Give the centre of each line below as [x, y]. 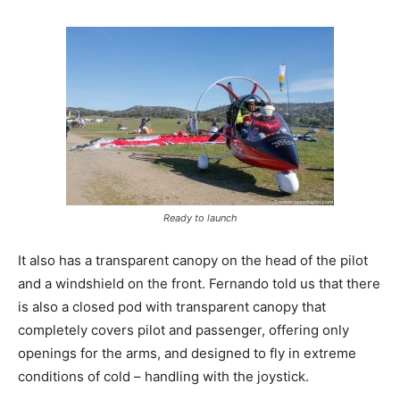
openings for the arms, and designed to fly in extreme [187, 353]
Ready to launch [200, 217]
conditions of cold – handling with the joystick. [163, 376]
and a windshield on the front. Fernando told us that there [199, 283]
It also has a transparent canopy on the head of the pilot [193, 260]
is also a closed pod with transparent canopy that [172, 306]
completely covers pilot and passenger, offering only [183, 329]
